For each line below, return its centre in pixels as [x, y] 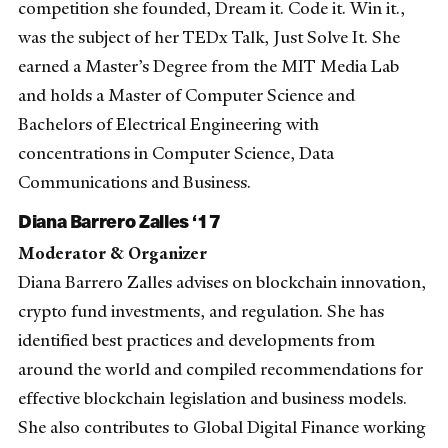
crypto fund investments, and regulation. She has [201, 310]
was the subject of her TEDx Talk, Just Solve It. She [209, 36]
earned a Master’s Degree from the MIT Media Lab [208, 65]
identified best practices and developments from [196, 339]
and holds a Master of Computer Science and [186, 94]
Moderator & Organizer [112, 252]
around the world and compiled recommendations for [220, 368]
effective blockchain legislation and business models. [212, 397]
